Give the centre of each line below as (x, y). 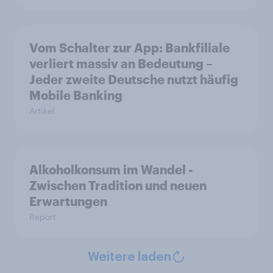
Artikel (42, 111)
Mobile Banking (76, 95)
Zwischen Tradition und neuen (118, 185)
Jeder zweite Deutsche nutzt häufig (134, 79)
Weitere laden (129, 257)
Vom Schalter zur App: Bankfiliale (129, 48)
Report (43, 217)
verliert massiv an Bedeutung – (121, 63)
